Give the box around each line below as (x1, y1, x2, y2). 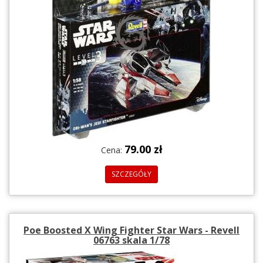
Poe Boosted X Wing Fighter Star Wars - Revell (23, 223, 240, 237)
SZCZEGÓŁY (112, 168, 151, 179)
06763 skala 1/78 (93, 233, 170, 247)
